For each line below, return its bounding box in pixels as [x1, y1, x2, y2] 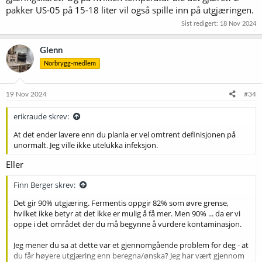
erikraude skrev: [13, 111, 69, 122]
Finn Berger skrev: [13, 179, 75, 190]
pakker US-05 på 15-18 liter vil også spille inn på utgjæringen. [6, 4, 254, 16]
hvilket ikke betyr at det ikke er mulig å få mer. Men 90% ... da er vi [13, 208, 240, 219]
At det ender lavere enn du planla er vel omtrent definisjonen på [13, 129, 236, 140]
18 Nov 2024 [220, 20, 256, 27]
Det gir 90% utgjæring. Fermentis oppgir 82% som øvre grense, [13, 197, 229, 208]
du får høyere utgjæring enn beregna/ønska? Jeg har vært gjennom [13, 250, 244, 261]
